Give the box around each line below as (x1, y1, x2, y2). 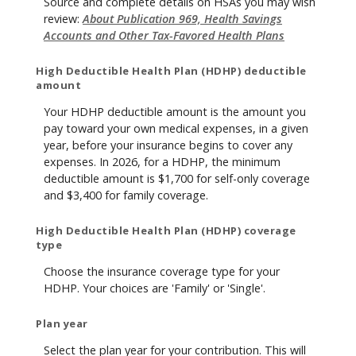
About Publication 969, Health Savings (83, 11, 282, 27)
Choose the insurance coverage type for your (44, 264, 280, 280)
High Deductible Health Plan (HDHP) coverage (36, 222, 296, 238)
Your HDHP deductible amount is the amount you (44, 104, 306, 120)
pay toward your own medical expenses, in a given (44, 121, 308, 137)
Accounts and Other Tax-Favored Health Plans (44, 28, 284, 44)
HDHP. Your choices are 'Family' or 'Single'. (44, 281, 265, 296)
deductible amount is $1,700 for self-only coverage (44, 171, 310, 187)
